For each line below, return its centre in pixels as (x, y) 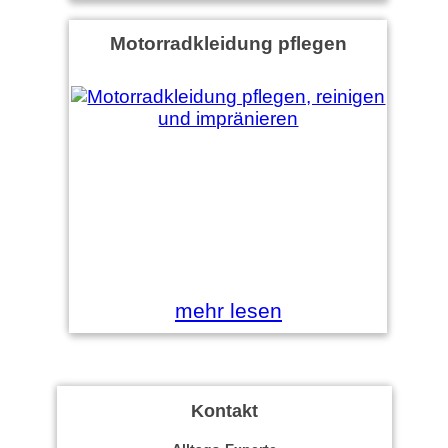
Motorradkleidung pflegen (228, 43)
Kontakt (224, 411)
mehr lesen (228, 310)
